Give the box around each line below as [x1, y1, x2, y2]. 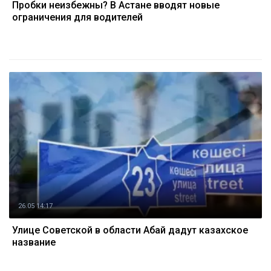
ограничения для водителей [12, 11, 143, 23]
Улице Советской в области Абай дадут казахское [12, 224, 248, 236]
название [12, 237, 56, 248]
